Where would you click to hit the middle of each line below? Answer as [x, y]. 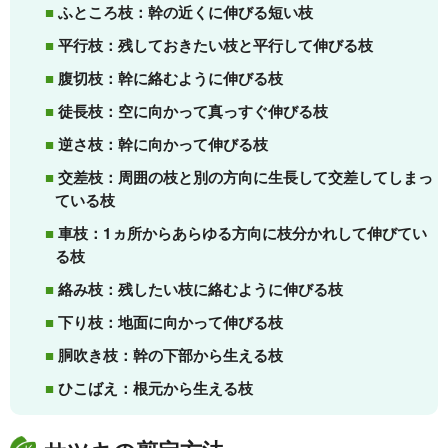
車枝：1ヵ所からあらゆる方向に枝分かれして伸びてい [242, 232]
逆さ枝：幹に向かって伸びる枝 [162, 143]
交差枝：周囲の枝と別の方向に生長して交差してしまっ [245, 176]
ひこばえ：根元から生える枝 [155, 387]
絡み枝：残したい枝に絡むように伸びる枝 [200, 288]
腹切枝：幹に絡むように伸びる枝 [170, 77]
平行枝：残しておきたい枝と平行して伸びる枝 [215, 44]
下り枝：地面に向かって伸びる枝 [170, 321]
